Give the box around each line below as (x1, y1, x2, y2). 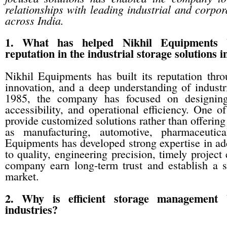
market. (5, 169, 39, 183)
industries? (5, 201, 58, 218)
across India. (5, 13, 64, 28)
